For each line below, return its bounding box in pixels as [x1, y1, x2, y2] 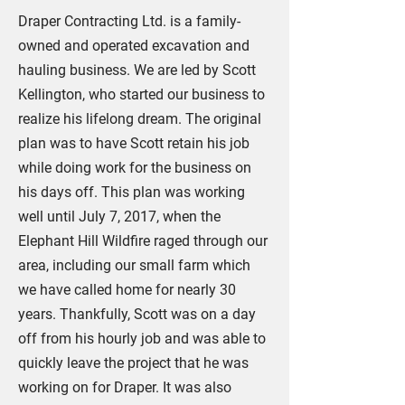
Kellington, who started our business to [18, 86, 265, 103]
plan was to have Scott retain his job [18, 135, 250, 152]
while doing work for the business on [18, 159, 251, 176]
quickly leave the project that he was [18, 354, 249, 372]
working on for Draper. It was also [18, 379, 231, 396]
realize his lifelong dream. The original [18, 110, 261, 127]
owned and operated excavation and [18, 37, 250, 54]
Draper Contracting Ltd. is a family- [18, 13, 240, 30]
